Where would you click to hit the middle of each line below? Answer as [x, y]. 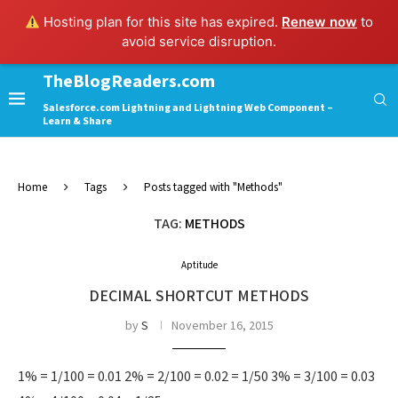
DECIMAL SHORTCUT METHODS [199, 296]
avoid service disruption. [199, 41]
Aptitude [199, 266]
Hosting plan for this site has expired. [161, 22]
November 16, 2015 [222, 326]
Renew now [320, 22]
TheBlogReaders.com [129, 82]
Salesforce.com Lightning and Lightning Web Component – [188, 108]
